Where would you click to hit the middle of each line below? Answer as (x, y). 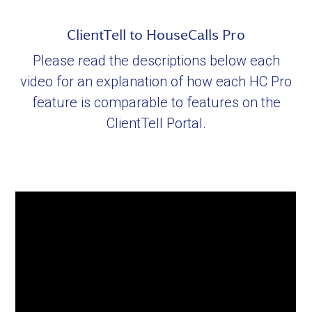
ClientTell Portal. (156, 124)
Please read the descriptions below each (156, 61)
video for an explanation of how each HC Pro (156, 82)
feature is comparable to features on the (156, 103)
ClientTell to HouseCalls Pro (156, 35)
